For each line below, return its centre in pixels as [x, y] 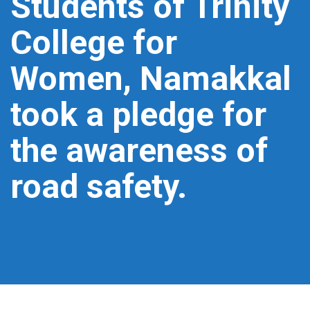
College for [94, 43]
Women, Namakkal [151, 79]
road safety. [99, 186]
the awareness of [139, 151]
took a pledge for [138, 115]
